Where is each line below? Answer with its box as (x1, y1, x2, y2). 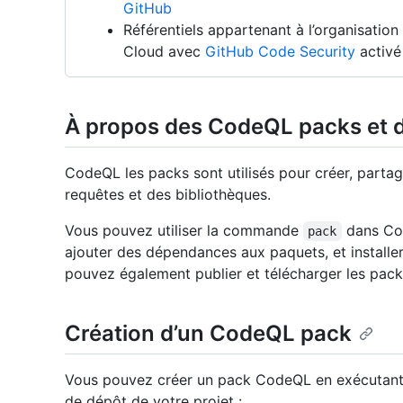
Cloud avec (123, 42, 205, 60)
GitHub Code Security (205, 42, 355, 60)
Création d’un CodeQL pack (65, 320, 352, 347)
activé (355, 42, 401, 60)
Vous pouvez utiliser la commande (65, 221, 303, 240)
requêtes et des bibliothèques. (65, 185, 271, 204)
